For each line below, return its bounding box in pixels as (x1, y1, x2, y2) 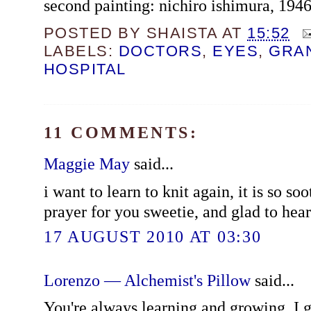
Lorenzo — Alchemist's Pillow (43, 270, 251, 289)
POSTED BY (43, 24, 146, 42)
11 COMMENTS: (43, 122, 199, 142)
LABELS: (43, 42, 119, 60)
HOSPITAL (43, 60, 126, 78)
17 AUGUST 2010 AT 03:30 (43, 227, 262, 246)
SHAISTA (146, 24, 218, 42)
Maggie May (43, 153, 130, 173)
